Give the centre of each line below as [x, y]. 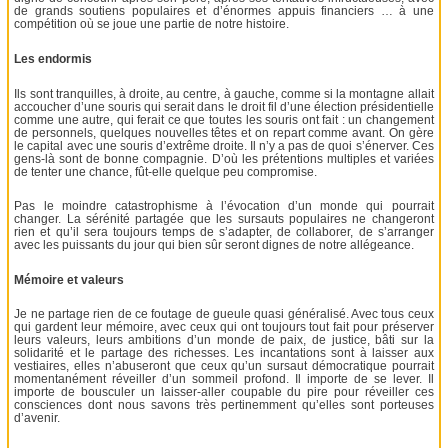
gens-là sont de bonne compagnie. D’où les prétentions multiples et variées [224, 158]
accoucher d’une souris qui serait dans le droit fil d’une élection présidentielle [224, 106]
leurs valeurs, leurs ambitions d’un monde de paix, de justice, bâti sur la [224, 340]
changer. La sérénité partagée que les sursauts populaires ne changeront [224, 219]
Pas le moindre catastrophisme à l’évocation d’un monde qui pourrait [224, 206]
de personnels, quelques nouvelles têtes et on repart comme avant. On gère [224, 132]
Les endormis [53, 58]
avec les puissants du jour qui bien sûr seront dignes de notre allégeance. [214, 245]
